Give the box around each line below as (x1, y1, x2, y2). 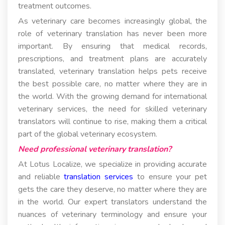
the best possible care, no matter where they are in (18, 78, 207, 90)
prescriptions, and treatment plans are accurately (18, 53, 207, 65)
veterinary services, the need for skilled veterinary (18, 103, 207, 115)
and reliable (18, 171, 64, 183)
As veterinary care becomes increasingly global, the (18, 16, 207, 27)
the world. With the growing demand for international (18, 91, 207, 102)
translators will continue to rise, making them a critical (18, 116, 207, 128)
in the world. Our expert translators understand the (18, 196, 207, 208)
